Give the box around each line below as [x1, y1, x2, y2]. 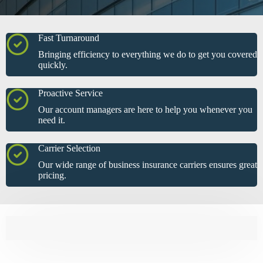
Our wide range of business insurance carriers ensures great [38, 160, 257, 170]
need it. [38, 115, 65, 126]
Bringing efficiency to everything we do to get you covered [38, 49, 257, 60]
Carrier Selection [38, 143, 100, 154]
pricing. [38, 170, 66, 181]
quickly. [38, 60, 68, 70]
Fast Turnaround [38, 33, 99, 43]
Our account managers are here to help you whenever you [38, 104, 252, 115]
